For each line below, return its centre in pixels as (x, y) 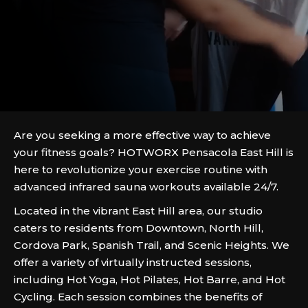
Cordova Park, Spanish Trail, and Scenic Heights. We (152, 245)
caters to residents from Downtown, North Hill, (139, 228)
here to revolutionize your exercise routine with (141, 169)
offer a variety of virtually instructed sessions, (133, 262)
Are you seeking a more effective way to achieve (142, 135)
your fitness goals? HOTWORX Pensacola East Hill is (154, 152)
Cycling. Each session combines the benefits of (138, 297)
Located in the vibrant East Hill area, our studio (138, 211)
